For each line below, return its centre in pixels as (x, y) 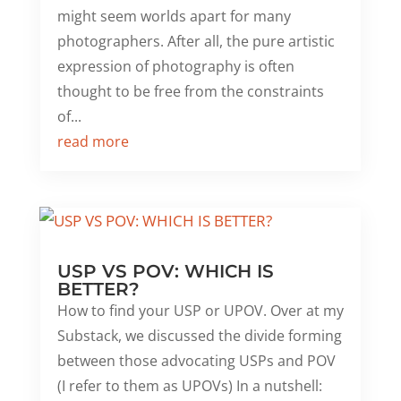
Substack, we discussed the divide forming (199, 336)
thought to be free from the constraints (190, 92)
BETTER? (98, 290)
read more (93, 142)
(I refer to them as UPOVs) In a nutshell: (189, 386)
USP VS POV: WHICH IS (165, 272)
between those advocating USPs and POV (196, 361)
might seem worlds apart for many (174, 17)
